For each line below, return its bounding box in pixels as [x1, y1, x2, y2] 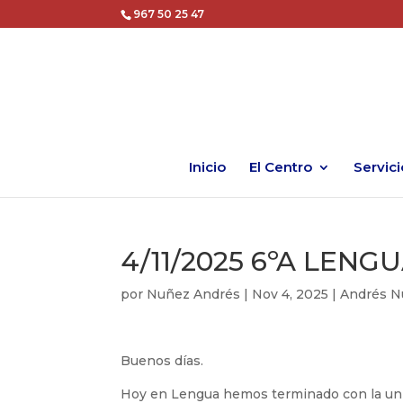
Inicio [188, 158, 226, 175]
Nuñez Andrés [147, 286, 241, 302]
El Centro [248, 158, 312, 175]
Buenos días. [121, 353, 204, 369]
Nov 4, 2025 [252, 286, 329, 302]
